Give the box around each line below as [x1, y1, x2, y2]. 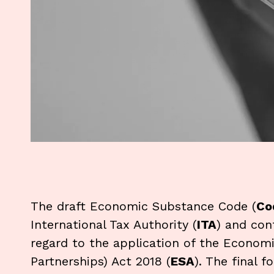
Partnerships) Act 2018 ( [31, 253, 171, 268]
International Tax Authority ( [31, 217, 197, 232]
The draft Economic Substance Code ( [31, 198, 256, 213]
